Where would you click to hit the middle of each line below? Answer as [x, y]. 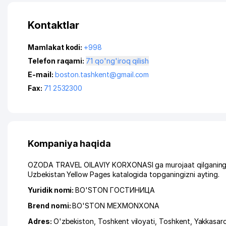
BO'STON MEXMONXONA [116, 206]
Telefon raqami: [57, 61]
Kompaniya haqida [70, 144]
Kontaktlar [53, 25]
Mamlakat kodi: [56, 47]
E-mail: [41, 74]
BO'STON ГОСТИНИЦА [115, 190]
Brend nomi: [50, 206]
